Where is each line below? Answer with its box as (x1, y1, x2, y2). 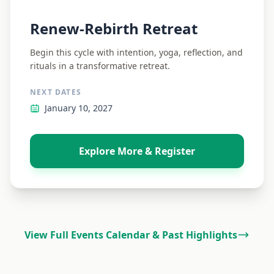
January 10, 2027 (45, 102, 113, 114)
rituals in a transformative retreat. (30, 60, 170, 72)
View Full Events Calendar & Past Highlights (24, 228, 237, 242)
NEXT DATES (30, 87, 81, 97)
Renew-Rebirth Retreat (30, 18, 198, 39)
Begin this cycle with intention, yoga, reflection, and (30, 46, 243, 58)
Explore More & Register (79, 144, 195, 158)
